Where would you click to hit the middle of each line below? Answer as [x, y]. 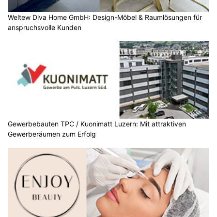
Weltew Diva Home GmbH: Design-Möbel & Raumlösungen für [105, 17]
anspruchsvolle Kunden [45, 28]
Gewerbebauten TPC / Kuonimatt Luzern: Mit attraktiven [97, 124]
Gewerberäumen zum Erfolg [52, 134]
